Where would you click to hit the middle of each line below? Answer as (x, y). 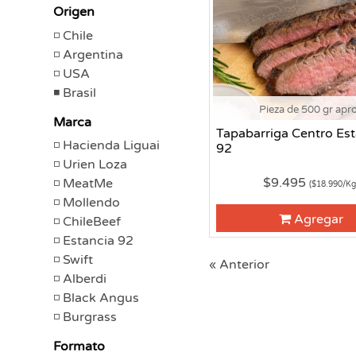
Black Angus (101, 298)
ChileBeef (92, 222)
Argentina (93, 54)
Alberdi (85, 279)
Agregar (318, 219)
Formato (79, 346)
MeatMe (88, 184)
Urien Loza (95, 164)
